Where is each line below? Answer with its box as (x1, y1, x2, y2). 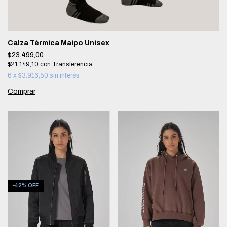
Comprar (8, 88, 35, 95)
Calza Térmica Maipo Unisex (8, 39, 109, 47)
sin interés (50, 72, 80, 79)
